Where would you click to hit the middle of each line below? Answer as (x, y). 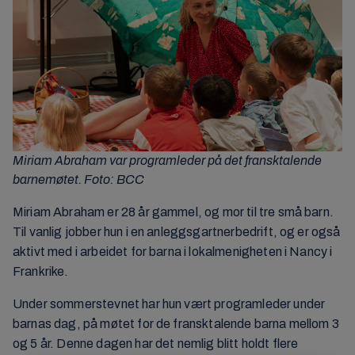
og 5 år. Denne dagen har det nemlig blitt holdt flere (156, 344)
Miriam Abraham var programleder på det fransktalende (167, 161)
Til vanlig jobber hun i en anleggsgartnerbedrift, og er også (177, 232)
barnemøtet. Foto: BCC (78, 180)
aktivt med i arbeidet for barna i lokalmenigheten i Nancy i (173, 252)
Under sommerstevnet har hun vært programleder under (169, 304)
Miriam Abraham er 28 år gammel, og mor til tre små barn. (173, 212)
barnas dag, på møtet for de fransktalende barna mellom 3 (176, 324)
